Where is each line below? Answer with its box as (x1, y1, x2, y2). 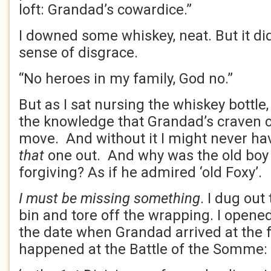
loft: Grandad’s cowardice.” (19, 1, 192, 18)
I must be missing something (19, 190, 200, 207)
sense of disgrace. (19, 44, 138, 61)
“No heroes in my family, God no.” (19, 70, 233, 87)
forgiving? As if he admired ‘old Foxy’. (19, 164, 262, 181)
